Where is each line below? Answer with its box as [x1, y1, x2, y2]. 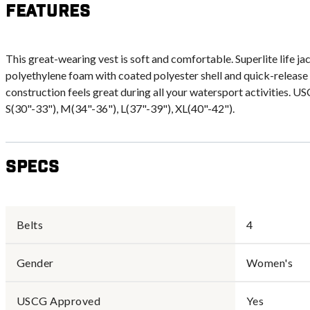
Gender [17, 256, 54, 269]
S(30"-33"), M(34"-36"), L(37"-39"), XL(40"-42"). [6, 102, 235, 115]
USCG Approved [17, 294, 101, 307]
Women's [246, 256, 293, 269]
